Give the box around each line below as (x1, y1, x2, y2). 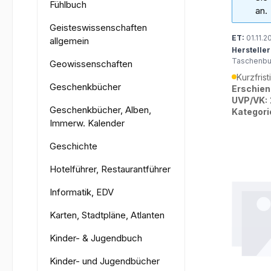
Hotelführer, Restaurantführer (50, 163, 171, 175)
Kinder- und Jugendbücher (50, 255, 160, 267)
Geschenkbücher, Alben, (50, 103, 151, 116)
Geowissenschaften (50, 57, 132, 70)
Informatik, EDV (50, 186, 114, 198)
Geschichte (50, 140, 97, 152)
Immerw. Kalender (50, 117, 125, 129)
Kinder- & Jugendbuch (50, 232, 142, 244)
